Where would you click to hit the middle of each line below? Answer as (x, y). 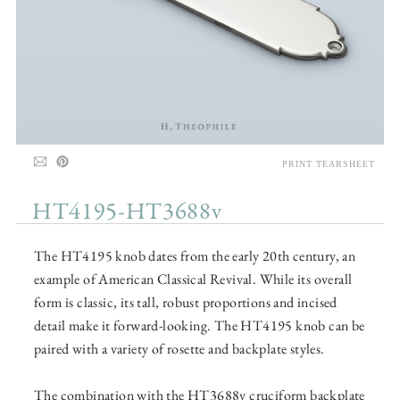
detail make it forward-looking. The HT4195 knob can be (200, 326)
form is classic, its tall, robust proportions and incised (186, 303)
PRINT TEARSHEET (329, 164)
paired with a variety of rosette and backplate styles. (179, 349)
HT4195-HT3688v (127, 213)
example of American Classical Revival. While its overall (193, 279)
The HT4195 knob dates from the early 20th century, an (195, 256)
